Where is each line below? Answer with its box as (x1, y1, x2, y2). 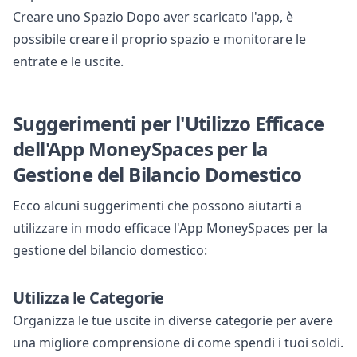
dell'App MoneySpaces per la (13, 135, 269, 163)
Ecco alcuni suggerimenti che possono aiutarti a (13, 197, 302, 215)
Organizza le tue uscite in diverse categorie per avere (13, 312, 333, 330)
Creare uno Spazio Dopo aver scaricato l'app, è (13, 8, 293, 26)
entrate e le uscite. (13, 53, 124, 71)
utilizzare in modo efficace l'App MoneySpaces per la (13, 219, 328, 237)
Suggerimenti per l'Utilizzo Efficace (13, 110, 324, 137)
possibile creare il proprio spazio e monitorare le (13, 30, 306, 49)
